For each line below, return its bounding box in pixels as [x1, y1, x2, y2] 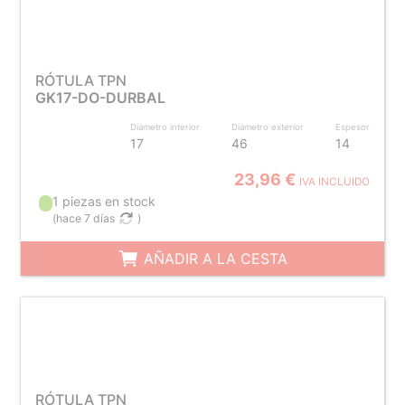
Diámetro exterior [231, 122, 305, 132]
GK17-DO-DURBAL [34, 89, 165, 107]
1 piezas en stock [52, 193, 156, 209]
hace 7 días [56, 212, 116, 225]
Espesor [335, 122, 371, 132]
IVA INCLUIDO [299, 175, 371, 188]
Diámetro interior [130, 122, 201, 132]
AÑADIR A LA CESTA [138, 250, 287, 268]
